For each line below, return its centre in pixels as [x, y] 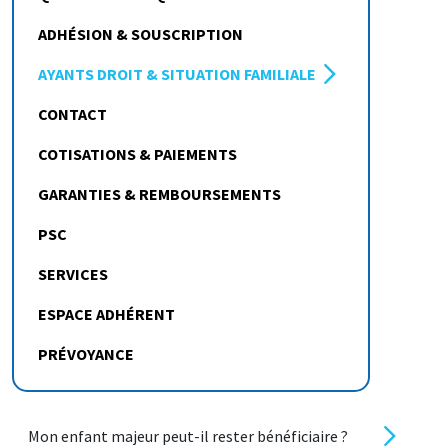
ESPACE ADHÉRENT [106, 313]
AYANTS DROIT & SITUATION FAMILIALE [177, 73]
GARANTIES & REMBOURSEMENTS [159, 193]
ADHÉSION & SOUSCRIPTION [140, 33]
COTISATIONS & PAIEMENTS [137, 153]
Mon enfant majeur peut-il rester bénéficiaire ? [188, 435]
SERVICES [73, 273]
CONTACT [72, 113]
